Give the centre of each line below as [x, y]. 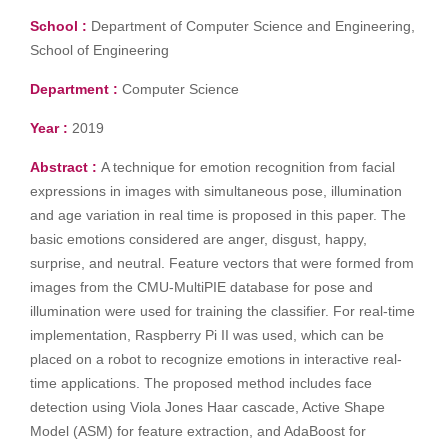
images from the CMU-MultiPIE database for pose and [201, 287]
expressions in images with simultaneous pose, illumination [216, 191]
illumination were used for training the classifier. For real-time [222, 311]
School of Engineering [99, 50]
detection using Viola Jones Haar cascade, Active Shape [207, 407]
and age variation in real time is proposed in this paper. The [218, 215]
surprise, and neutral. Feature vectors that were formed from [222, 263]
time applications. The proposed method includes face [201, 383]
